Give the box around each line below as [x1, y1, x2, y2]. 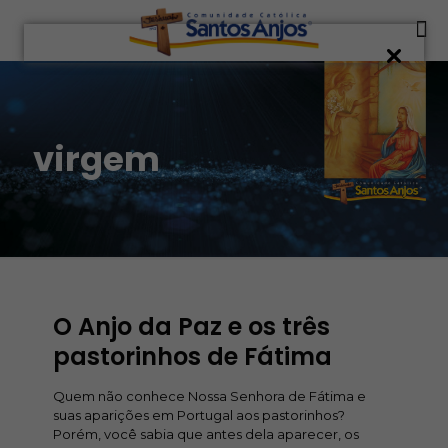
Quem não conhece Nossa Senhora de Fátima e [53, 388, 366, 404]
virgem [33, 135, 160, 183]
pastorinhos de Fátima [53, 340, 332, 373]
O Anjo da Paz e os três [53, 310, 330, 343]
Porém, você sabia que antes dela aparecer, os [53, 426, 359, 442]
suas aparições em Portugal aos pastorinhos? [53, 407, 345, 423]
